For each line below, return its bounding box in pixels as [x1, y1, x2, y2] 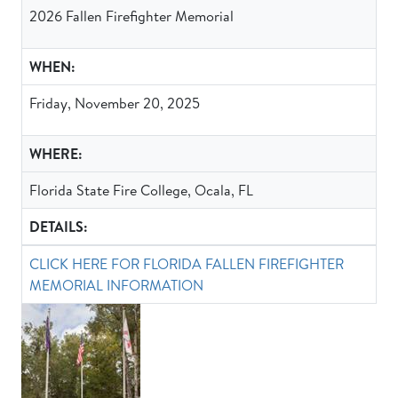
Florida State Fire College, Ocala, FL [29, 180, 253, 200]
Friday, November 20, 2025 [29, 93, 200, 113]
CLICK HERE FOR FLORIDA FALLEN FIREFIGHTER [29, 254, 344, 274]
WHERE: [29, 144, 83, 163]
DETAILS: [29, 217, 88, 236]
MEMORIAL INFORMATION [29, 275, 203, 295]
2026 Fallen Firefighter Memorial [29, 6, 234, 26]
